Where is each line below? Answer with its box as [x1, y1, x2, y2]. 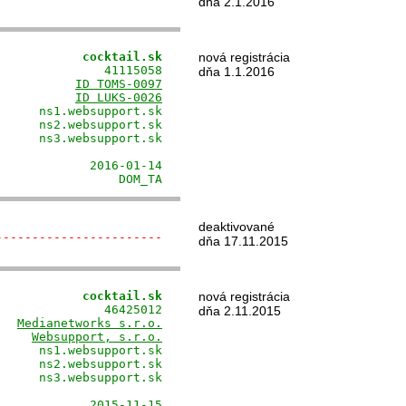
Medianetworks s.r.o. [17, 316, 162, 330]
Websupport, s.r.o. [32, 330, 162, 343]
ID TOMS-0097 [75, 77, 162, 91]
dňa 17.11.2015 [198, 234, 288, 248]
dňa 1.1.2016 [198, 64, 275, 79]
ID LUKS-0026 [75, 91, 162, 104]
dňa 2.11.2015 [198, 304, 281, 318]
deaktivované [198, 219, 275, 234]
